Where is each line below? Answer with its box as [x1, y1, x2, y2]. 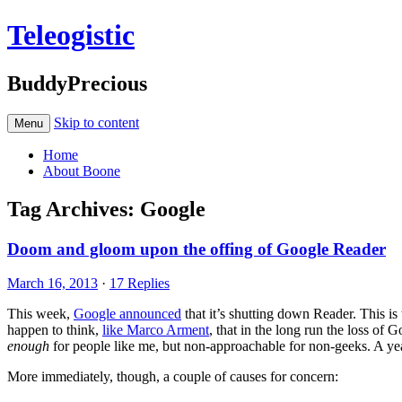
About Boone [43, 162, 120, 179]
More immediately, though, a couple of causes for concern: [7, 369, 338, 385]
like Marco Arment [102, 322, 209, 338]
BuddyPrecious [7, 71, 147, 95]
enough [7, 338, 49, 354]
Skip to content [54, 114, 139, 130]
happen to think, [7, 322, 102, 338]
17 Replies [109, 275, 170, 292]
